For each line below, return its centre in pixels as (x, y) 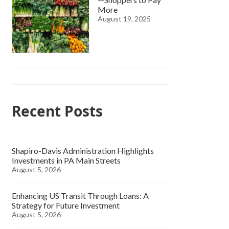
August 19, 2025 (124, 18)
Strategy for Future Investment (66, 205)
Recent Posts (58, 111)
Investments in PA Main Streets (66, 160)
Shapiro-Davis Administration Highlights (83, 150)
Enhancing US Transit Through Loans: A (81, 195)
